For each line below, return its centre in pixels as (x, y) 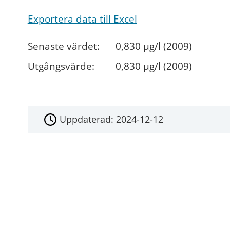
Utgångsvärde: (61, 66)
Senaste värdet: (63, 46)
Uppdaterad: (88, 119)
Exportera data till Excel (82, 19)
